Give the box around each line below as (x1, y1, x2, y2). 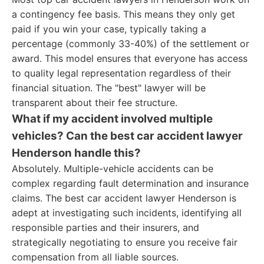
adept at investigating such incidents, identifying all (12, 207, 242, 219)
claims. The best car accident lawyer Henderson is (12, 192, 236, 204)
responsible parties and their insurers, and (12, 222, 199, 233)
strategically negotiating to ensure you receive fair (12, 236, 237, 248)
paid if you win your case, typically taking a (12, 23, 206, 35)
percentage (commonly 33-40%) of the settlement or (12, 38, 249, 49)
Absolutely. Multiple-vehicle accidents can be (12, 163, 213, 174)
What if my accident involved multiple (12, 112, 213, 126)
